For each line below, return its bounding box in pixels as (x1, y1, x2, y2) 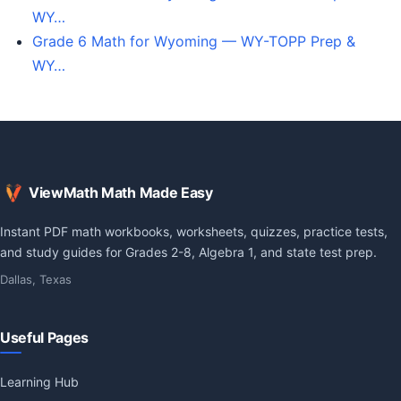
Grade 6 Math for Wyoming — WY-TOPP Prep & (32, 32, 355, 51)
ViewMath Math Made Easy (29, 183, 213, 201)
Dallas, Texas (8, 272, 72, 287)
